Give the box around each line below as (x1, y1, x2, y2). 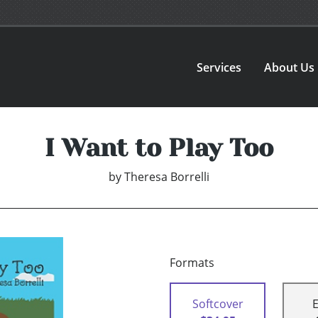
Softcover (192, 296, 243, 312)
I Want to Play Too (45, 133, 273, 163)
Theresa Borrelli (124, 169, 209, 185)
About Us (264, 59, 315, 75)
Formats (170, 255, 214, 271)
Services (197, 59, 242, 75)
